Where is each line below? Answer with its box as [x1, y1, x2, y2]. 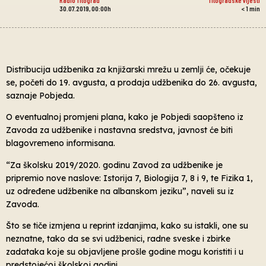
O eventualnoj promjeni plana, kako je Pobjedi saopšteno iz [6, 112, 243, 123]
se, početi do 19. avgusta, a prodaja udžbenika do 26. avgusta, [6, 77, 257, 88]
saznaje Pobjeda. [6, 90, 75, 101]
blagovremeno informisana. [6, 138, 115, 149]
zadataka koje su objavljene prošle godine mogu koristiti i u [6, 246, 243, 257]
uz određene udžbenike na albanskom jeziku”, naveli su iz [6, 185, 234, 197]
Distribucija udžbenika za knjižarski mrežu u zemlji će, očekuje [6, 64, 251, 75]
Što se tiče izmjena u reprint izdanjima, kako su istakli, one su [6, 220, 248, 231]
